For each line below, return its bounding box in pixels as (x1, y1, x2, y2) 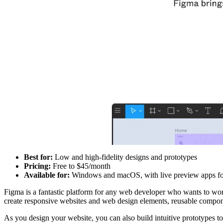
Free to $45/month (51, 162, 111, 171)
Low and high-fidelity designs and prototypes (53, 153, 197, 162)
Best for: (24, 153, 53, 162)
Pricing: (24, 162, 51, 171)
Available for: (24, 171, 70, 180)
